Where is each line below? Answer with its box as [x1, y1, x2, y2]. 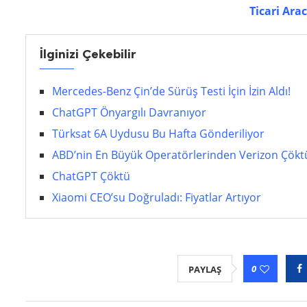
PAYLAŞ [188, 263, 221, 276]
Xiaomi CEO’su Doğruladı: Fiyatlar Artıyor [52, 190, 261, 206]
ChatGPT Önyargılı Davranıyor [52, 105, 206, 121]
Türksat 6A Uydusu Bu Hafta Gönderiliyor [52, 126, 265, 142]
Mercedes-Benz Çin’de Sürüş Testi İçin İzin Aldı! [52, 84, 291, 99]
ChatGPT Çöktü [52, 169, 130, 184]
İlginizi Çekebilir [40, 47, 136, 62]
